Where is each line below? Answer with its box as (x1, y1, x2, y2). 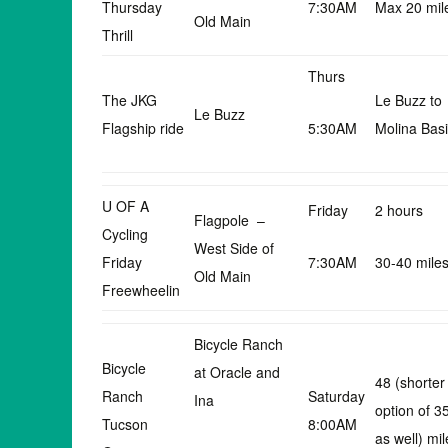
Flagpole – (194, 210, 265, 230)
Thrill (102, 25, 133, 45)
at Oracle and (194, 362, 280, 382)
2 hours (375, 200, 423, 220)
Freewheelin (102, 280, 180, 300)
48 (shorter (375, 372, 445, 392)
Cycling (102, 224, 152, 244)
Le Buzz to (375, 90, 442, 110)
